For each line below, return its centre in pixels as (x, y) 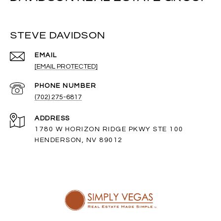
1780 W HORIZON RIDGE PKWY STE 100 (109, 129)
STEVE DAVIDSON (57, 35)
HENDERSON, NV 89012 (79, 140)
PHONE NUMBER (65, 86)
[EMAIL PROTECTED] (66, 66)
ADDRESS (52, 118)
